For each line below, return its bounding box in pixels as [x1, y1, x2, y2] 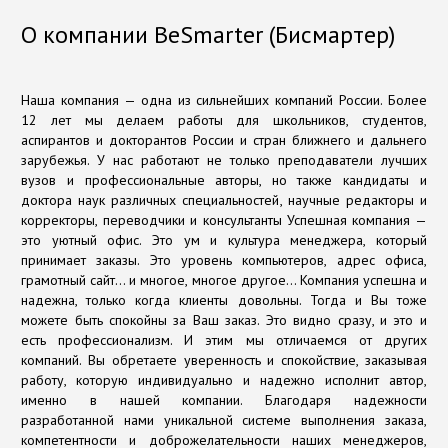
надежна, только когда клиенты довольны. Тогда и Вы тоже [21, 291, 427, 309]
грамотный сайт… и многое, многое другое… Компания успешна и [21, 271, 427, 289]
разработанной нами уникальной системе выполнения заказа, [21, 411, 427, 429]
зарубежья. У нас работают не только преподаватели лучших [21, 151, 427, 169]
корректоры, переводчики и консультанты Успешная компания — [21, 211, 427, 229]
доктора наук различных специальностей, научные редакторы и [21, 191, 427, 209]
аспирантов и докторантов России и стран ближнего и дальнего [21, 131, 427, 149]
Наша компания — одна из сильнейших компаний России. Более [21, 91, 427, 109]
